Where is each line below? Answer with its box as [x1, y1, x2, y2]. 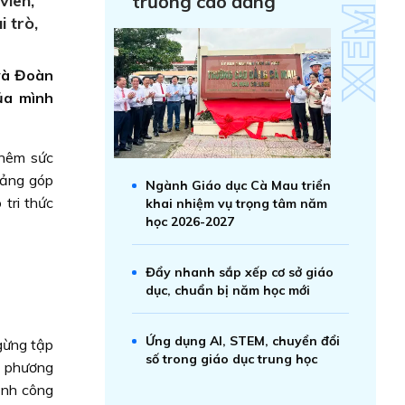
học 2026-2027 [146, 213, 234, 230]
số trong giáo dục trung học [146, 351, 317, 367]
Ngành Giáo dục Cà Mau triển [146, 177, 331, 193]
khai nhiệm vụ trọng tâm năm [146, 195, 327, 212]
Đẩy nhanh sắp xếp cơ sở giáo [146, 264, 334, 280]
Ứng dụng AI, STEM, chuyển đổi [146, 333, 340, 349]
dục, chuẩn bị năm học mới [146, 282, 310, 298]
